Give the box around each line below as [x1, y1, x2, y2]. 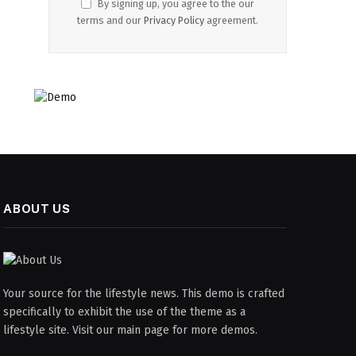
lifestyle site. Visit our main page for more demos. [3, 323, 258, 338]
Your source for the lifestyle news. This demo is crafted [3, 287, 285, 301]
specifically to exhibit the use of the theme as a [3, 305, 246, 319]
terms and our [77, 14, 144, 27]
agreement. [204, 14, 258, 27]
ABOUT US [3, 202, 71, 216]
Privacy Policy [144, 14, 204, 27]
